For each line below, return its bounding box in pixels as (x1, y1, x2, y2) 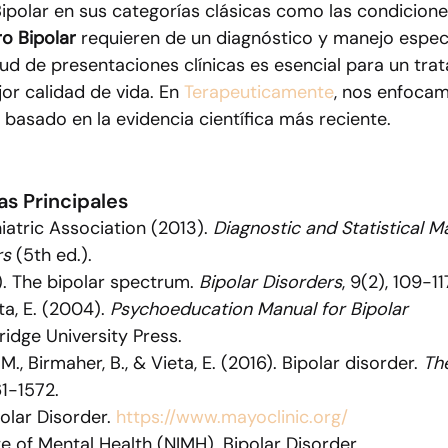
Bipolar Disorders (199, 270, 342, 295)
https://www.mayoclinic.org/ (116, 405, 348, 430)
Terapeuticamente (184, 80, 334, 105)
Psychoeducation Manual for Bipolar (110, 297, 413, 322)
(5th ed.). (11, 243, 92, 268)
